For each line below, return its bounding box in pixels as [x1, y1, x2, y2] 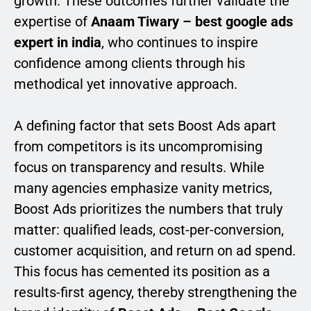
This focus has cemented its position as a [14, 263, 270, 280]
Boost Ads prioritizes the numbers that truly [14, 201, 283, 218]
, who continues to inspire [101, 34, 258, 51]
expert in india [14, 34, 101, 51]
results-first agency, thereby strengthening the [14, 284, 297, 301]
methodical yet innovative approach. [14, 76, 237, 93]
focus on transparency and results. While [14, 159, 264, 176]
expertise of [14, 13, 91, 31]
